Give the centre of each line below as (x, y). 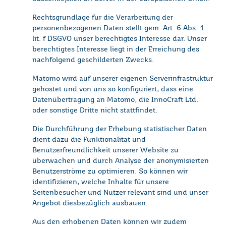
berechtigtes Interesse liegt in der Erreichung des (116, 50)
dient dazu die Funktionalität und (89, 140)
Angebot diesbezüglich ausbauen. (90, 204)
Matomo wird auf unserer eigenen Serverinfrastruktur (123, 79)
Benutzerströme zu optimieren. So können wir (110, 172)
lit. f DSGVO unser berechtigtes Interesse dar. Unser (120, 39)
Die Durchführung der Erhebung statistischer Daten (120, 129)
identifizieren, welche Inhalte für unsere (101, 182)
